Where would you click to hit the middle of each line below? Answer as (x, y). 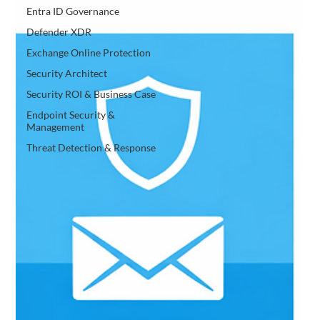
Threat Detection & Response (91, 147)
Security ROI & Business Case (91, 94)
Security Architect (67, 73)
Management (56, 127)
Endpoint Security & (71, 115)
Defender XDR (59, 32)
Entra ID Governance (73, 11)
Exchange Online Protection (89, 52)
